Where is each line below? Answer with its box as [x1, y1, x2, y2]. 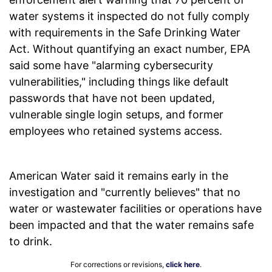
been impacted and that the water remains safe [9, 219, 254, 232]
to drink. [9, 235, 55, 248]
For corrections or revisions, [70, 260, 166, 270]
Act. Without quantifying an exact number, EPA [9, 42, 250, 56]
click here [166, 260, 200, 270]
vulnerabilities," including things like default [9, 75, 229, 89]
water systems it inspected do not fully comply [9, 10, 250, 23]
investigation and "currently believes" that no [9, 186, 240, 199]
